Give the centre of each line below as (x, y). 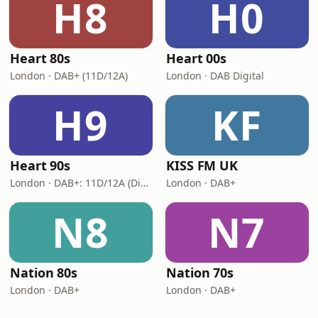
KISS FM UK (202, 165)
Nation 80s (44, 273)
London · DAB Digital (215, 76)
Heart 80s (40, 58)
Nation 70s (200, 273)
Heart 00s (197, 58)
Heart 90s (40, 165)
